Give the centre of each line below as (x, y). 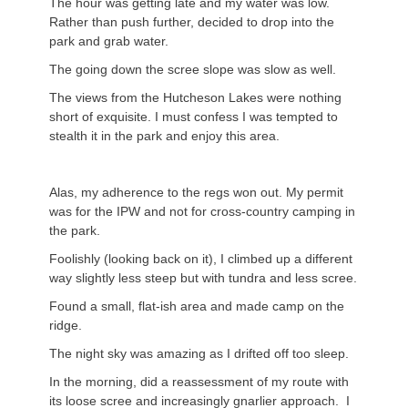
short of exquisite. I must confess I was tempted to (194, 117)
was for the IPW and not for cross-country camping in (202, 211)
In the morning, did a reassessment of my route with (199, 382)
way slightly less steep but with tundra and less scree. (203, 278)
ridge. (66, 325)
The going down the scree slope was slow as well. (193, 69)
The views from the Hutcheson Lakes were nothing (195, 97)
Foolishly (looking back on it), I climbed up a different (201, 259)
